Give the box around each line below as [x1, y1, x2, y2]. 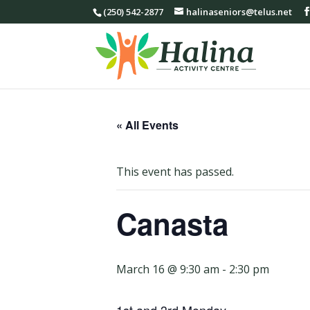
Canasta [116, 203, 228, 244]
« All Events [116, 117, 179, 133]
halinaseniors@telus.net [186, 5, 293, 18]
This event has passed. [116, 164, 234, 179]
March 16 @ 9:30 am [116, 262, 219, 277]
